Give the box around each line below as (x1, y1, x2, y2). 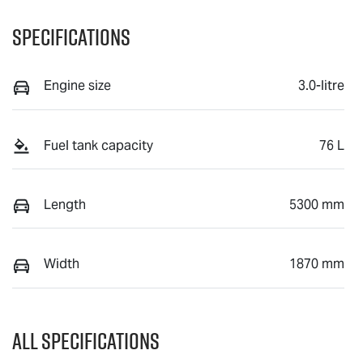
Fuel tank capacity (44, 136, 153, 154)
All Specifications (12, 324, 160, 357)
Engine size (44, 77, 111, 95)
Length (44, 196, 86, 214)
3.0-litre (298, 77, 344, 95)
